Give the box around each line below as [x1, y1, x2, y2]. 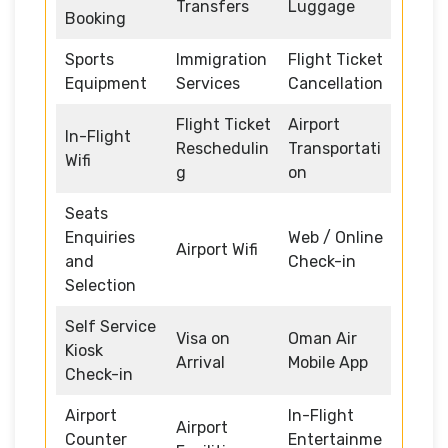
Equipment [65, 73, 147, 93]
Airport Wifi [176, 239, 258, 259]
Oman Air [288, 328, 357, 348]
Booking [65, 8, 126, 28]
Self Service [65, 316, 156, 336]
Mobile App [288, 352, 368, 372]
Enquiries [65, 227, 135, 247]
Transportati [288, 138, 381, 158]
